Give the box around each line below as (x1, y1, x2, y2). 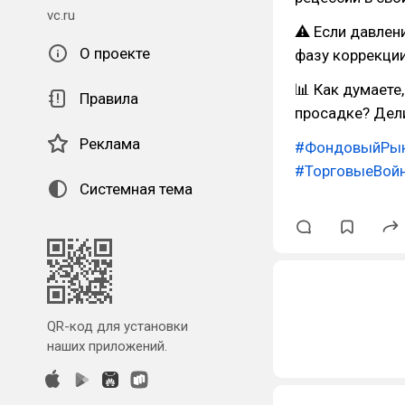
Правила (80, 89, 138, 108)
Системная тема (80, 180, 193, 198)
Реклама (80, 135, 140, 153)
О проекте (80, 44, 150, 62)
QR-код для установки (47, 318, 188, 334)
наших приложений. (47, 338, 167, 354)
